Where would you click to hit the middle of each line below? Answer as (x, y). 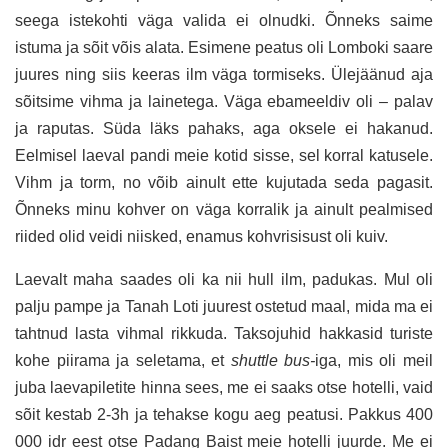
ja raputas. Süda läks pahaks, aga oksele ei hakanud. (224, 128)
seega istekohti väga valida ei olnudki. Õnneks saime (224, 20)
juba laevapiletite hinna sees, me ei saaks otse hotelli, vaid (224, 387)
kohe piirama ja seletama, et (123, 360)
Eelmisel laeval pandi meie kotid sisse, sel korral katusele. (224, 155)
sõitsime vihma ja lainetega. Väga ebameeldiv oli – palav (224, 101)
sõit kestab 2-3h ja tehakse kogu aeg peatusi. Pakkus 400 (224, 414)
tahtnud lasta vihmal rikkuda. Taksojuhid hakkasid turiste (224, 333)
